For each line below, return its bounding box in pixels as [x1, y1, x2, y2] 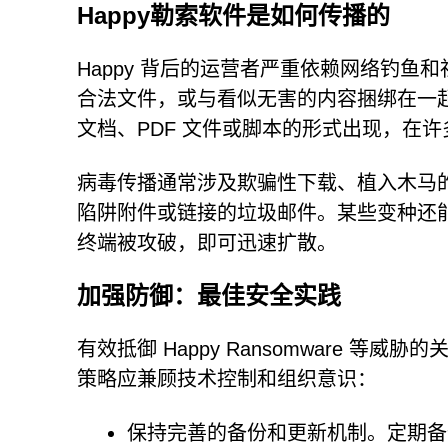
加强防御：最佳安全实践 [77, 282, 341, 309]
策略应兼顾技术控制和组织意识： [77, 368, 377, 390]
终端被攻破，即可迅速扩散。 [77, 232, 337, 254]
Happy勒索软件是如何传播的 [77, 2, 390, 29]
